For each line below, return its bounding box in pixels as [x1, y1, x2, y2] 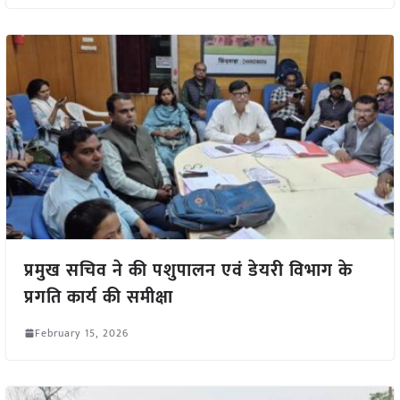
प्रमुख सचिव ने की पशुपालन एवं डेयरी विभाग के [23, 254, 353, 286]
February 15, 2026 [34, 323, 129, 342]
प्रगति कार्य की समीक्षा [23, 281, 173, 312]
